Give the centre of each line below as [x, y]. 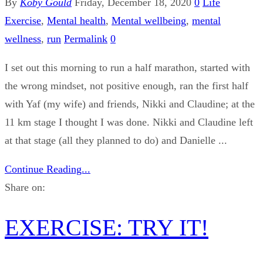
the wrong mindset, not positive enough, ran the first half [127, 85]
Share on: [25, 187]
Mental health [76, 20]
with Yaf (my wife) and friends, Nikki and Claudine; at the [130, 104]
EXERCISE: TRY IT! [107, 228]
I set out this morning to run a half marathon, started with [127, 67]
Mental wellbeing [149, 20]
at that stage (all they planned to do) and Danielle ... [116, 140]
